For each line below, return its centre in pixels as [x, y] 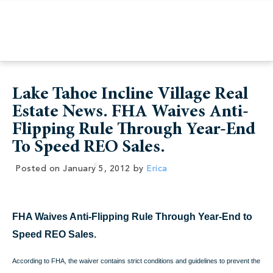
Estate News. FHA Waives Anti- [130, 112]
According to [31, 261]
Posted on [38, 169]
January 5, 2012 [97, 169]
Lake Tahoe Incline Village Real [130, 95]
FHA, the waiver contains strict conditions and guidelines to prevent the [156, 261]
